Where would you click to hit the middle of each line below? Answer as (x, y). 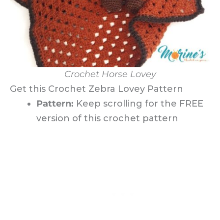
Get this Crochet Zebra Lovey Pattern (96, 89)
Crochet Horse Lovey (110, 74)
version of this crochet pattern (107, 119)
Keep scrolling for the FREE (140, 104)
